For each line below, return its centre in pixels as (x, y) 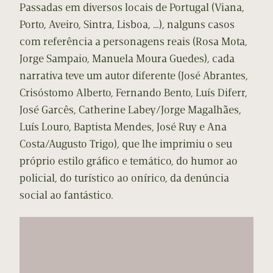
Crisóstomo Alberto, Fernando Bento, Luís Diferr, (133, 93)
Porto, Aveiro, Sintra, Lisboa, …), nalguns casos (127, 25)
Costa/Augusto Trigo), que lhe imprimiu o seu (126, 144)
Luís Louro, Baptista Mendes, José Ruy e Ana (123, 127)
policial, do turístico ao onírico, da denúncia (124, 178)
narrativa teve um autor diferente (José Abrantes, (134, 76)
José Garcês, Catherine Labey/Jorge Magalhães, (130, 110)
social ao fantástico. (66, 195)
